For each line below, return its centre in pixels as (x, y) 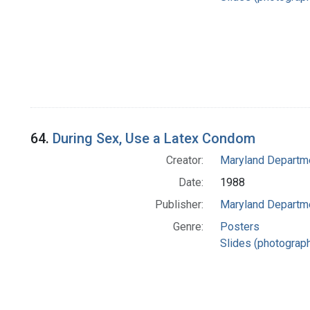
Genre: (188, 226)
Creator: (184, 160)
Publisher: (179, 204)
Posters (239, 226)
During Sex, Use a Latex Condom (154, 138)
